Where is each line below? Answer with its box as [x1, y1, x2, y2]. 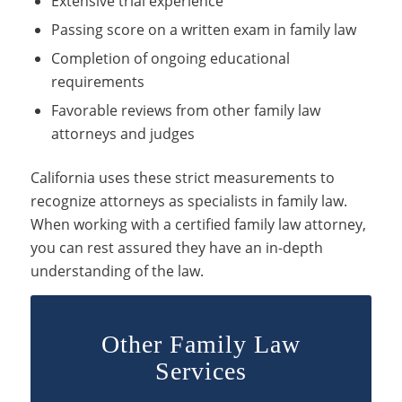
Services [154, 357, 247, 386]
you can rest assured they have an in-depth [30, 238, 323, 258]
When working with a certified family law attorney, [30, 214, 366, 235]
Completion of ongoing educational [50, 48, 290, 69]
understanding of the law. [30, 261, 204, 282]
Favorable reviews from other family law [50, 100, 320, 121]
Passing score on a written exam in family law [50, 20, 356, 40]
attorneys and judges [50, 124, 195, 144]
